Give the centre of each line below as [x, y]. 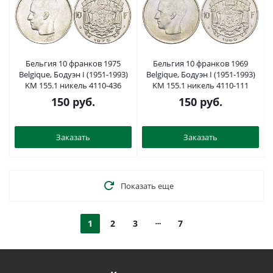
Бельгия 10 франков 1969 [200, 63]
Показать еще [147, 186]
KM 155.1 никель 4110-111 [200, 85]
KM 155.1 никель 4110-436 [73, 85]
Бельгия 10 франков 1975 [73, 63]
